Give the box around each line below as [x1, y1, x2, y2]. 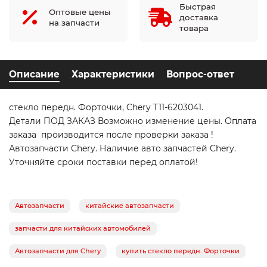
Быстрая [179, 2, 216, 12]
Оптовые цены [49, 7, 111, 17]
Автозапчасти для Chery [15, 247, 101, 256]
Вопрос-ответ [166, 69, 234, 80]
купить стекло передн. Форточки [122, 247, 240, 256]
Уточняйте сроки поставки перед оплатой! [9, 157, 198, 168]
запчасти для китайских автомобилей [15, 224, 151, 233]
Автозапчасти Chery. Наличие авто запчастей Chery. [9, 143, 236, 154]
